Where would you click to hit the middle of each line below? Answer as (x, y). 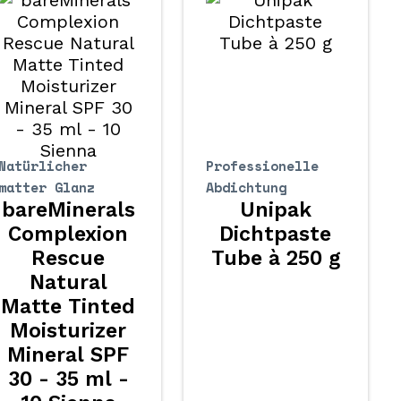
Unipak (275, 210)
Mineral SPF (68, 355)
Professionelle (262, 166)
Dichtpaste (276, 234)
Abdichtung (246, 187)
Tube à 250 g (275, 258)
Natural (68, 282)
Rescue (68, 258)
